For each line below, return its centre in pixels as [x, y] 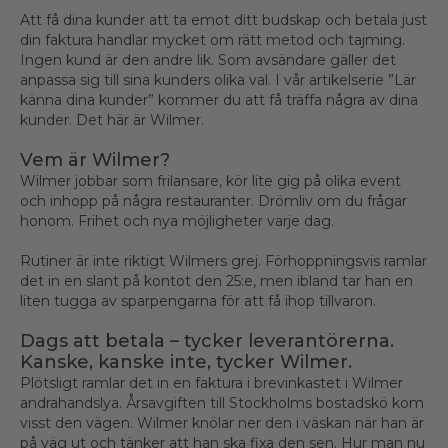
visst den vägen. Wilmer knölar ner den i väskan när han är [222, 423]
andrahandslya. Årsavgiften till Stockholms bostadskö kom [222, 403]
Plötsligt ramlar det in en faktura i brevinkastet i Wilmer [211, 383]
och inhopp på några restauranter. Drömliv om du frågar [213, 201]
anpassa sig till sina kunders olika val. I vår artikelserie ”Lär [218, 80]
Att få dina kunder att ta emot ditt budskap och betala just [223, 20]
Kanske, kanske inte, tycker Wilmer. [186, 362]
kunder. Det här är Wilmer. [112, 120]
